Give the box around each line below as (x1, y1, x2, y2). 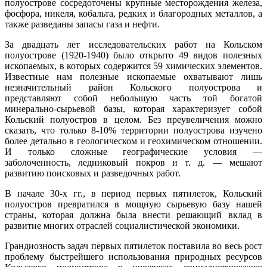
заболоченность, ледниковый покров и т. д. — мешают (5, 157, 262, 167)
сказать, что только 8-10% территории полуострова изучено (5, 125, 262, 135)
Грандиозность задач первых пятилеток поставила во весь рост (5, 240, 262, 251)
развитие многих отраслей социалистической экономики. (5, 220, 240, 231)
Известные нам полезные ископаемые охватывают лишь (5, 71, 262, 82)
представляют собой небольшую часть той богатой (5, 92, 262, 103)
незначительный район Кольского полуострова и (5, 82, 262, 92)
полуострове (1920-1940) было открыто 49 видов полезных (5, 49, 262, 60)
